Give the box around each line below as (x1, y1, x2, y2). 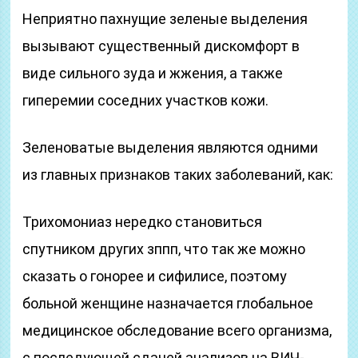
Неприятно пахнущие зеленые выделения (22, 10, 308, 27)
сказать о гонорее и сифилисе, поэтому (22, 268, 288, 284)
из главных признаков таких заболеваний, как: (22, 166, 334, 183)
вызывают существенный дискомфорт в (22, 38, 300, 54)
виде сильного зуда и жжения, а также (22, 65, 284, 82)
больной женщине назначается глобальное (22, 295, 314, 312)
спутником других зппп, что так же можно (22, 241, 306, 257)
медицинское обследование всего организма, (22, 322, 332, 339)
